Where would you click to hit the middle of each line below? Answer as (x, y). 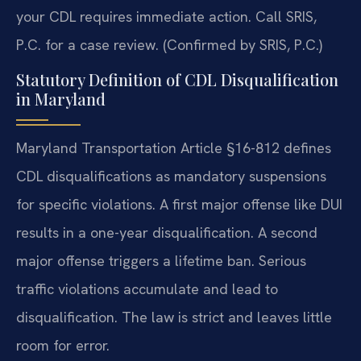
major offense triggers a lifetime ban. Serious (161, 260)
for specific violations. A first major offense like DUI (179, 204)
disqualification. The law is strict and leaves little (174, 317)
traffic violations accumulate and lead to (147, 288)
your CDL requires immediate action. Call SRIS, (166, 16)
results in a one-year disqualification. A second (167, 232)
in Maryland (61, 98)
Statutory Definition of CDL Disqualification (177, 79)
